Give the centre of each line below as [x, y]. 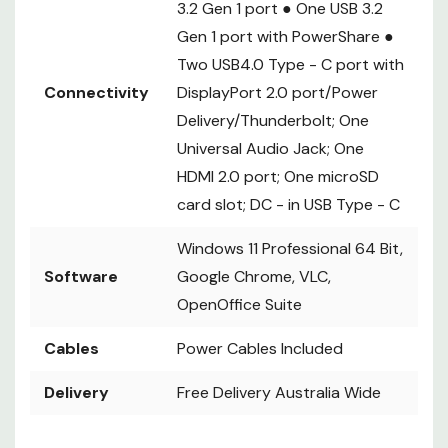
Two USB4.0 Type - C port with [290, 64]
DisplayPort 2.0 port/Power [277, 92]
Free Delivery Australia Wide [279, 392]
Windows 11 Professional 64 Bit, [290, 248]
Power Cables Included [260, 348]
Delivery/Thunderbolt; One [273, 120]
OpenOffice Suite [239, 304]
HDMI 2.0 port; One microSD [278, 176]
